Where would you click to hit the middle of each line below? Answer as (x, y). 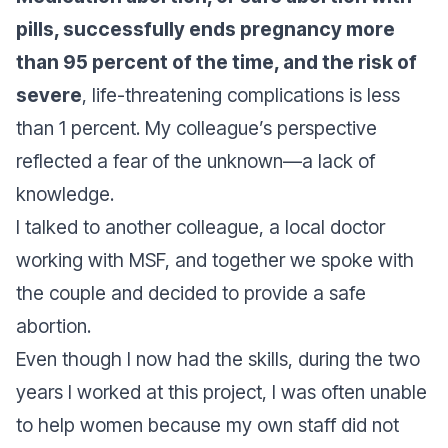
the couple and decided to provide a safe (191, 293)
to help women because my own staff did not (207, 425)
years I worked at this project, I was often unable (221, 392)
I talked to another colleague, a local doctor (200, 227)
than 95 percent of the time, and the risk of (216, 62)
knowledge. (65, 194)
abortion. (56, 326)
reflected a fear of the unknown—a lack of (195, 161)
